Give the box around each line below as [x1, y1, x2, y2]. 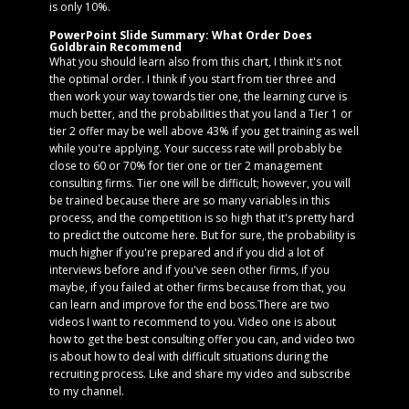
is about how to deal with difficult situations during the [49, 349, 329, 364]
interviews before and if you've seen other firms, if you [49, 262, 330, 278]
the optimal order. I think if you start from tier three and [49, 71, 336, 87]
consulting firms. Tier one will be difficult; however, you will [49, 175, 351, 191]
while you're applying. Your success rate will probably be [49, 141, 342, 156]
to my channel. [49, 383, 127, 399]
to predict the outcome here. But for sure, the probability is [49, 227, 355, 243]
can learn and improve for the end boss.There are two [49, 297, 330, 312]
